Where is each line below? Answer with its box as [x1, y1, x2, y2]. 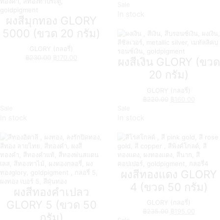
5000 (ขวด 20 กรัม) [2, 26, 100, 40]
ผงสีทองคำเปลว [13, 185, 89, 199]
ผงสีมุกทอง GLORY [6, 13, 97, 27]
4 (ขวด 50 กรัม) [130, 180, 208, 194]
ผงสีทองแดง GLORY [120, 167, 217, 181]
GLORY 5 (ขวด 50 [6, 198, 97, 212]
